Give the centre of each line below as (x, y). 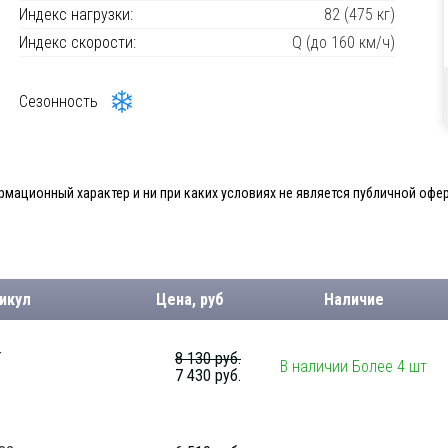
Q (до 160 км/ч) (343, 42)
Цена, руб (190, 299)
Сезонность (58, 101)
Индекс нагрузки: (76, 14)
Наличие (353, 299)
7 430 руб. (208, 375)
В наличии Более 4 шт (353, 366)
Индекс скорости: (77, 42)
